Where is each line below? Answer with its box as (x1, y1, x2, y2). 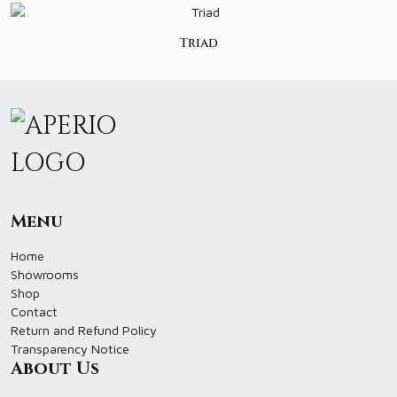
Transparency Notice (11, 341, 129, 356)
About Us (11, 357, 99, 380)
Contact (11, 304, 58, 319)
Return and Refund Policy (11, 323, 157, 338)
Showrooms (11, 267, 79, 282)
